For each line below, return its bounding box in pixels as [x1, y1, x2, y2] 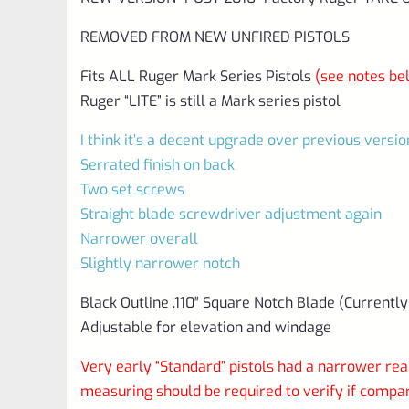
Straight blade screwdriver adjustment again [80, 204, 382, 224]
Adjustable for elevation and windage [80, 317, 331, 337]
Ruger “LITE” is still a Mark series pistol [80, 90, 341, 110]
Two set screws [80, 179, 184, 199]
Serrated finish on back [80, 154, 235, 174]
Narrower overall [80, 228, 198, 248]
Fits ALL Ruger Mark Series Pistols [80, 66, 315, 86]
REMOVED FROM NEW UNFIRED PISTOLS [80, 26, 350, 47]
